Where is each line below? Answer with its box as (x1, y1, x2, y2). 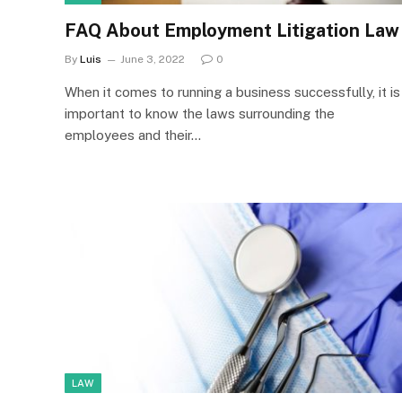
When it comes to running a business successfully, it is (65, 84, 400, 100)
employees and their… (65, 127, 201, 143)
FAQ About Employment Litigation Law (65, 20, 399, 41)
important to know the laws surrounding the (65, 106, 335, 121)
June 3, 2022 (120, 53, 185, 66)
